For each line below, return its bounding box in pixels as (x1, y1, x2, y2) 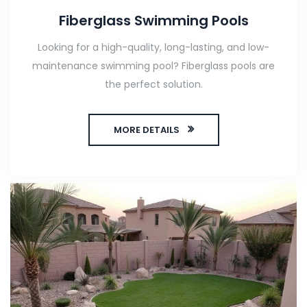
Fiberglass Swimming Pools (58, 10, 249, 30)
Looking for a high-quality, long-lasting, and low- (38, 40, 269, 54)
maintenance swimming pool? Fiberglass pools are (32, 58, 275, 73)
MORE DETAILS (113, 123, 180, 136)
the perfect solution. (104, 77, 203, 91)
